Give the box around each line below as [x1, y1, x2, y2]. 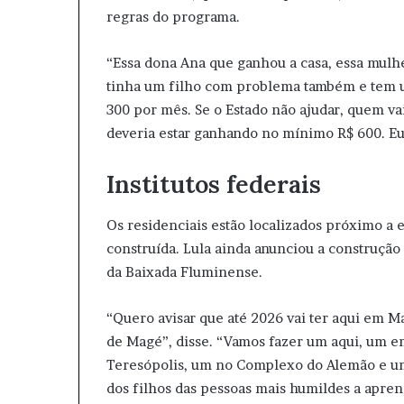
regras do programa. [106, 8, 240, 25]
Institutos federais [106, 169, 321, 199]
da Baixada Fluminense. [106, 262, 262, 280]
